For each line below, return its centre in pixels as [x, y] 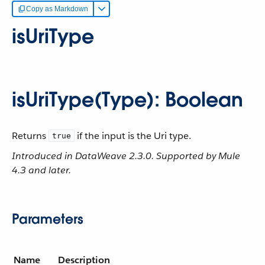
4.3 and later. [41, 170]
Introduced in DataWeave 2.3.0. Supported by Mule [126, 156]
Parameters [48, 219]
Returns [30, 136]
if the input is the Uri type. [133, 136]
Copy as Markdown [57, 9]
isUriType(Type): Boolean [127, 100]
